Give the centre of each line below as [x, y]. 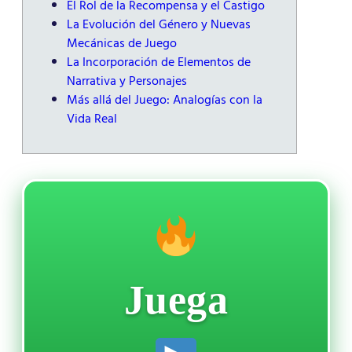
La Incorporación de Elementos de [159, 62]
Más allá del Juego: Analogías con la [165, 100]
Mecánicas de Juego [122, 44]
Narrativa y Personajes [127, 81]
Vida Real [92, 119]
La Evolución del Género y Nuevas [159, 25]
